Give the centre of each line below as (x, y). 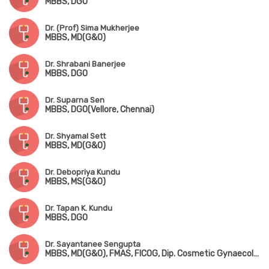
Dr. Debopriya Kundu (83, 172)
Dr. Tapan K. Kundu (79, 208)
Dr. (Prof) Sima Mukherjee (92, 28)
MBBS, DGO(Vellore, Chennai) (100, 110)
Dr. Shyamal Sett (75, 136)
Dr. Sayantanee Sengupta (93, 244)
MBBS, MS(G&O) (75, 182)
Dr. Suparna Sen (75, 100)
